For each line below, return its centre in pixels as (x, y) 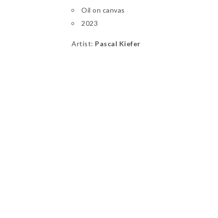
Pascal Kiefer (118, 44)
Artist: (83, 44)
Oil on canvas (103, 10)
